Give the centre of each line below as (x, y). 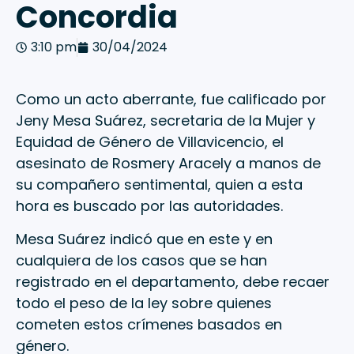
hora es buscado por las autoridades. (149, 206)
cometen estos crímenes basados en (149, 324)
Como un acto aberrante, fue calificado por (171, 100)
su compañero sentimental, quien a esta (159, 185)
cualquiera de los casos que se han (141, 260)
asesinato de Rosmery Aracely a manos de (168, 164)
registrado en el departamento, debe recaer (173, 281)
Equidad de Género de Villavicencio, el (150, 142)
